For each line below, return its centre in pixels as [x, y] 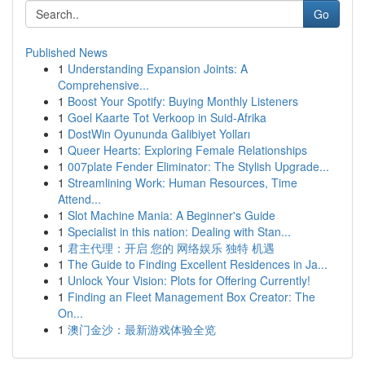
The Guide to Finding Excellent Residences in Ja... [198, 264]
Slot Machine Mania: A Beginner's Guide [172, 215]
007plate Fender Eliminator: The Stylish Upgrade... [198, 166]
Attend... [79, 199]
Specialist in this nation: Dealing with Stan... [179, 231]
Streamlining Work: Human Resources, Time [182, 182]
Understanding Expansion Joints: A [158, 68]
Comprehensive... [103, 85]
